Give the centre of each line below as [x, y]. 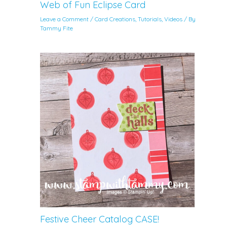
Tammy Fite [57, 28]
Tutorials [150, 19]
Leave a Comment [65, 19]
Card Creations [115, 19]
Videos [174, 19]
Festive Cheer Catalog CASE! [100, 219]
